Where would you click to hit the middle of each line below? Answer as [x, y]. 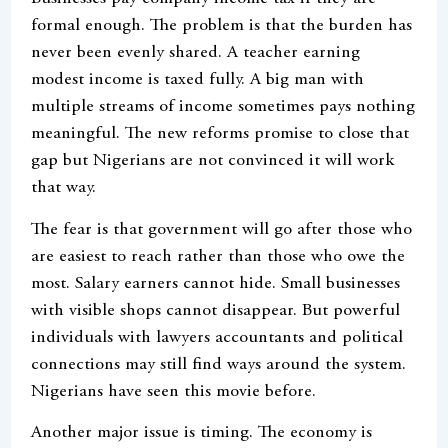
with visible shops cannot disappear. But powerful [216, 310]
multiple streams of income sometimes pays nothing [223, 107]
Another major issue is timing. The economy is [202, 433]
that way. [64, 188]
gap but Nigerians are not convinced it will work [213, 161]
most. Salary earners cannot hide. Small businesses [216, 283]
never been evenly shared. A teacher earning [196, 53]
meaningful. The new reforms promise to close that [220, 134]
